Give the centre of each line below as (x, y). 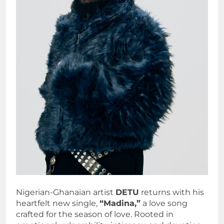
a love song (164, 203)
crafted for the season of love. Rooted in (95, 214)
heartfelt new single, (58, 203)
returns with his (171, 192)
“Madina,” (120, 203)
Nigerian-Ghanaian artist (66, 192)
